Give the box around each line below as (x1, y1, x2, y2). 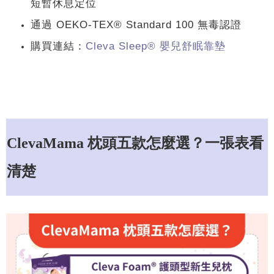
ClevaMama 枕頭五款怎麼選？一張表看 (7, 135, 264, 152)
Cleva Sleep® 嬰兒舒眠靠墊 (86, 40, 226, 53)
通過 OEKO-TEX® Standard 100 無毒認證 (31, 18, 242, 31)
